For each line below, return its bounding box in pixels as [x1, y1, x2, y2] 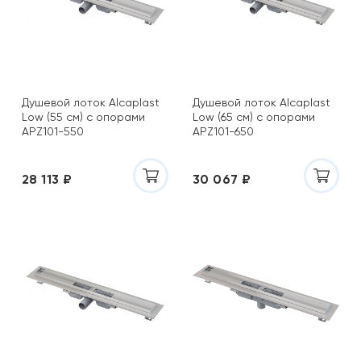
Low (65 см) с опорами [193, 110, 315, 123]
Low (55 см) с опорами [22, 110, 145, 123]
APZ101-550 [22, 125, 84, 138]
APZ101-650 [193, 125, 254, 138]
